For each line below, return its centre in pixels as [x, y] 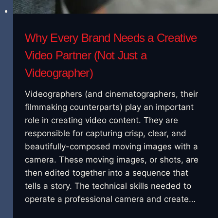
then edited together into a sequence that [107, 173]
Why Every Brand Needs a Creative [111, 37]
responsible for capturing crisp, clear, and [106, 133]
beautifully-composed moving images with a [112, 146]
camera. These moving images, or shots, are [112, 159]
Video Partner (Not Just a [86, 55]
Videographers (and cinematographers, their [112, 94]
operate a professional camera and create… [110, 199]
